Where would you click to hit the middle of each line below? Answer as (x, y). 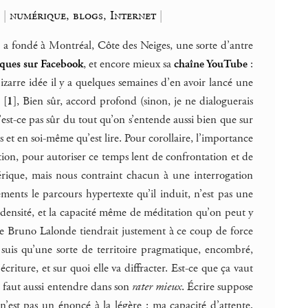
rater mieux (156, 286)
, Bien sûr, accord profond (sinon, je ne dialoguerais (135, 101)
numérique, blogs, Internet (83, 16)
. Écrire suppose (217, 286)
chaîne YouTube (211, 64)
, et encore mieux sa (128, 64)
